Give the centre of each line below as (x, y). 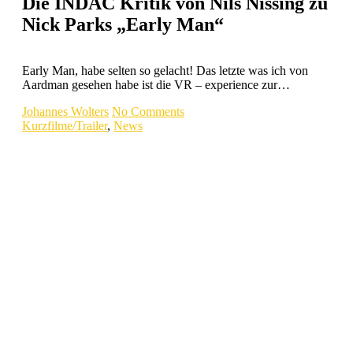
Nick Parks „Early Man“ (123, 24)
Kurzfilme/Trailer (65, 125)
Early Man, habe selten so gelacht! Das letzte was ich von (165, 70)
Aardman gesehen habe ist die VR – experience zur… (156, 84)
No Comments (148, 111)
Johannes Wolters (65, 111)
